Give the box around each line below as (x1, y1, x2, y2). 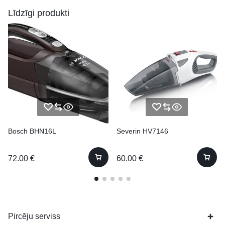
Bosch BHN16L (8, 127, 56, 135)
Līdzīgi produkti (8, 8, 69, 18)
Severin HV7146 (117, 127, 168, 135)
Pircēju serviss (8, 212, 60, 220)
